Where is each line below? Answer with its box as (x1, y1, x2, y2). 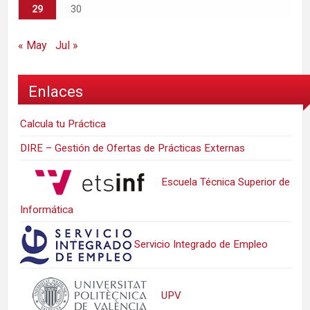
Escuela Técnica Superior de (158, 175, 291, 188)
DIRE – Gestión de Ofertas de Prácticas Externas (20, 141, 246, 154)
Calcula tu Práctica (20, 117, 107, 130)
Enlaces (28, 82, 83, 100)
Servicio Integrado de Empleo (131, 237, 268, 250)
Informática (20, 203, 74, 216)
